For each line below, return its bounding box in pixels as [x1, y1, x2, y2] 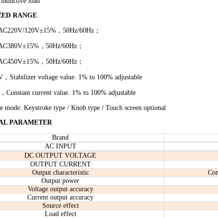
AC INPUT [44, 143, 76, 150]
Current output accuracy [27, 194, 93, 201]
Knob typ [71, 104, 97, 111]
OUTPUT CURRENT [30, 161, 91, 168]
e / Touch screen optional [97, 104, 166, 111]
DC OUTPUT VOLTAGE [24, 152, 96, 159]
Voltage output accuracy [27, 185, 93, 193]
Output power [41, 177, 79, 184]
